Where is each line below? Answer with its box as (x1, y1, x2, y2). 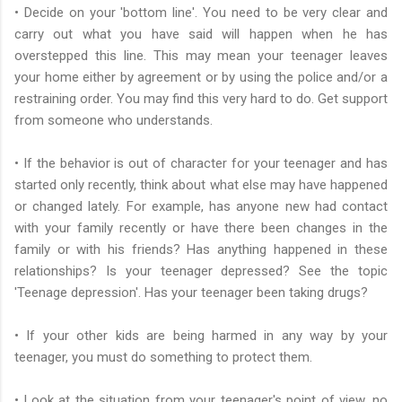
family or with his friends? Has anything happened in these (14, 240, 388, 258)
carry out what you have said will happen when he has (14, 25, 388, 42)
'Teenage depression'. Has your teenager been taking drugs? (14, 284, 368, 301)
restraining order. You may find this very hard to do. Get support (14, 90, 388, 107)
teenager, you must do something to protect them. (14, 348, 312, 365)
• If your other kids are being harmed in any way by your (14, 327, 388, 344)
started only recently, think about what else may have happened (14, 176, 388, 193)
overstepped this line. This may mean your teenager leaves (14, 47, 388, 64)
